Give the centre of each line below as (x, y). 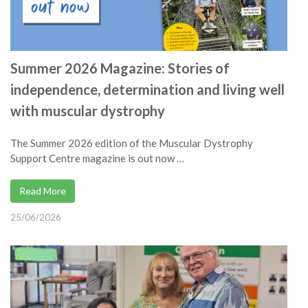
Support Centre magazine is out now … (97, 158)
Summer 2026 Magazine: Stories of (120, 68)
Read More (43, 191)
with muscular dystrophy (88, 111)
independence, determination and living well (147, 90)
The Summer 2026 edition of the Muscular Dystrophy (132, 143)
